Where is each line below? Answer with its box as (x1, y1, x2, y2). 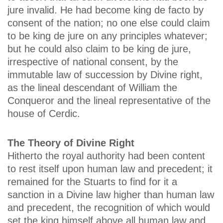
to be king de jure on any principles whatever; (7, 30, 208, 42)
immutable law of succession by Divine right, (7, 69, 203, 81)
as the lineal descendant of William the (7, 82, 177, 94)
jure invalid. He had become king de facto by (7, 4, 204, 16)
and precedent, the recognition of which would (7, 202, 210, 214)
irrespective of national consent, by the (7, 56, 178, 68)
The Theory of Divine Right (7, 137, 134, 149)
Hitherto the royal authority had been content (7, 150, 205, 162)
